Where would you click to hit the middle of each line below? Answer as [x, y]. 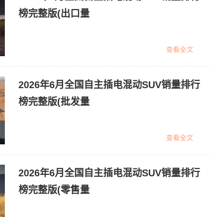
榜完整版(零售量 [54, 190]
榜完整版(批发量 [54, 102]
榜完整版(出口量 [54, 14]
